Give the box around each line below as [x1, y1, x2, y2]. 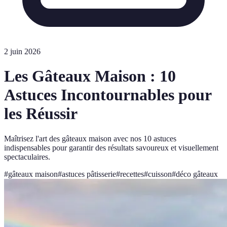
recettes [120, 169, 144, 178]
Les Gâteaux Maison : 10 [4, 67, 176, 86]
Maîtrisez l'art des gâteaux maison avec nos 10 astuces [4, 134, 176, 143]
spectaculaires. [4, 152, 50, 161]
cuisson [148, 169, 172, 178]
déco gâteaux [176, 169, 218, 178]
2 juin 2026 [4, 47, 41, 56]
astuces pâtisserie [62, 169, 116, 178]
